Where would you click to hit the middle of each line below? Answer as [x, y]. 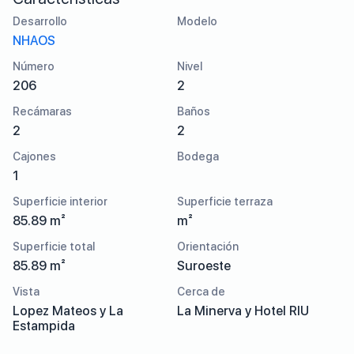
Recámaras [42, 111]
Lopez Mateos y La [68, 311]
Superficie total [54, 247]
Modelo [197, 21]
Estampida [44, 326]
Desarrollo [40, 21]
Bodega [198, 156]
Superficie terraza [225, 201]
